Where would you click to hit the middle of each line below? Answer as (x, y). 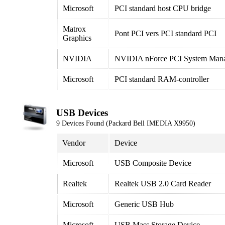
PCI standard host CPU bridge (163, 8)
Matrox (74, 29)
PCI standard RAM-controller (162, 79)
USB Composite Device (153, 163)
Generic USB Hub (144, 204)
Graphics (77, 38)
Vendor (74, 143)
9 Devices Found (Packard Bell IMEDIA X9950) (126, 123)
